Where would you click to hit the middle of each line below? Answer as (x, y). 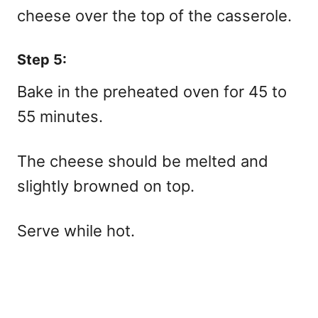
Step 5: (42, 59)
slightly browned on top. (106, 186)
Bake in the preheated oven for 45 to (152, 91)
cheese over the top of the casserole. (154, 15)
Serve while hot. (76, 230)
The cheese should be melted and (143, 161)
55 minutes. (60, 116)
